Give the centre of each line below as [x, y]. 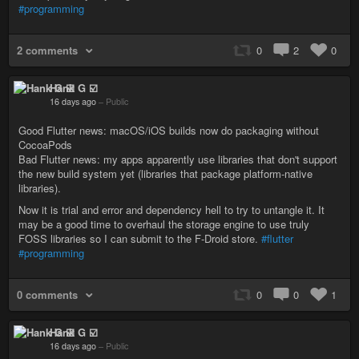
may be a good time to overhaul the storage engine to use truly [164, 224]
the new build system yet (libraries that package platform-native [165, 173]
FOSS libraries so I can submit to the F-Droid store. [140, 238]
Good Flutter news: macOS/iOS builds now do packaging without [169, 130]
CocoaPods [45, 145]
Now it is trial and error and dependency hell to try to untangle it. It [171, 210]
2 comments [47, 50]
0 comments [47, 294]
